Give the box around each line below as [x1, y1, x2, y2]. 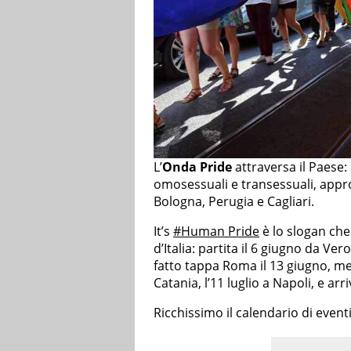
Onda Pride [162, 157, 232, 175]
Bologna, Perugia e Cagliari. [154, 192, 314, 210]
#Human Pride [173, 222, 259, 240]
